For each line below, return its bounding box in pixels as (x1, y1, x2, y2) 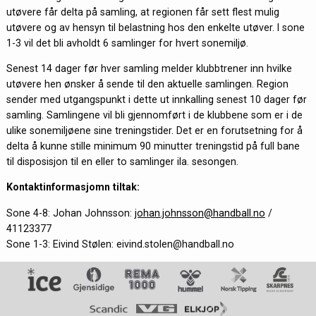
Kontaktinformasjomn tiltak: (6, 181, 140, 193)
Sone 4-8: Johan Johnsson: (6, 207, 135, 219)
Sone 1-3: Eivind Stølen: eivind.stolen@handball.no (6, 238, 240, 250)
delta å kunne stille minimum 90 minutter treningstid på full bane (6, 140, 300, 152)
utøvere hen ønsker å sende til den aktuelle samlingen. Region (6, 78, 288, 90)
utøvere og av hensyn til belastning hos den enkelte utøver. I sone (6, 21, 305, 33)
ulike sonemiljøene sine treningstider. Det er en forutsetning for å (6, 125, 303, 137)
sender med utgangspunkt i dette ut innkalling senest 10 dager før (6, 94, 307, 106)
